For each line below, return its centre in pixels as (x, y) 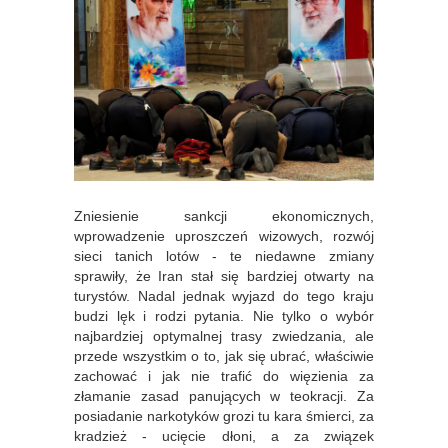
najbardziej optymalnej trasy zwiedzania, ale (224, 336)
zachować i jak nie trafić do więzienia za (224, 376)
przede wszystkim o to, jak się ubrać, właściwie (224, 356)
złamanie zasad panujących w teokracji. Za (224, 396)
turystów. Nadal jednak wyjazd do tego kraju (224, 296)
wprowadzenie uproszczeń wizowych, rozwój (224, 236)
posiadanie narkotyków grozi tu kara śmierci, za (224, 416)
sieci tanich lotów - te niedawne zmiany (224, 256)
